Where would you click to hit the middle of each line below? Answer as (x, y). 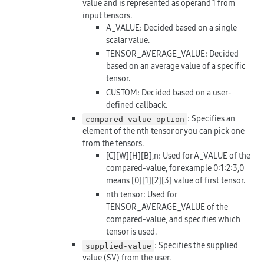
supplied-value (119, 246)
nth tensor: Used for (141, 194)
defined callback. (137, 105)
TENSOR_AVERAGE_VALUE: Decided (172, 54)
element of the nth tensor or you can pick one (164, 131)
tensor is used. (131, 231)
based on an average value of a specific (176, 66)
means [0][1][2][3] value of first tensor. (176, 181)
